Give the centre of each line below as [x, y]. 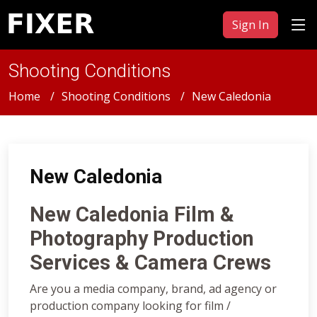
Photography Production [142, 238]
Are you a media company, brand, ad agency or [153, 288]
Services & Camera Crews [150, 262]
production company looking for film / [130, 305]
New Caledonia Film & [132, 214]
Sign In [250, 24]
